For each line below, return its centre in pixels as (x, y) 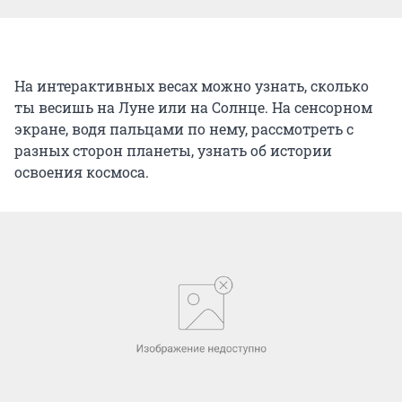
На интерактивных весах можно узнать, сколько (192, 86)
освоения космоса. (82, 172)
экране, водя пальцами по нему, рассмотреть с (184, 129)
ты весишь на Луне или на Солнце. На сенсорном (193, 108)
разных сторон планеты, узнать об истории (173, 151)
